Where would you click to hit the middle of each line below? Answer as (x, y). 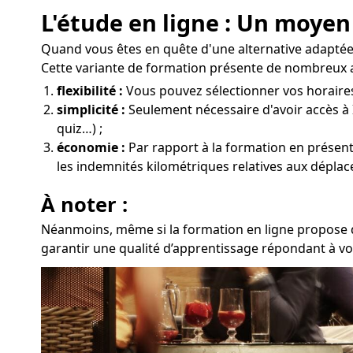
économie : (91, 148)
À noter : (84, 205)
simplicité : (91, 110)
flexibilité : (90, 91)
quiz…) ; (80, 129)
